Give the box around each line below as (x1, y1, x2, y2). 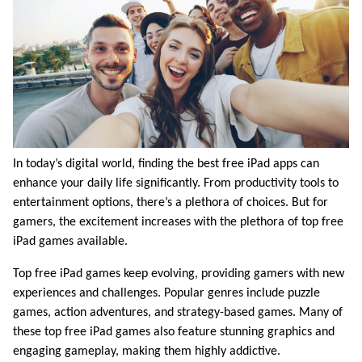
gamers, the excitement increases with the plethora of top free (13, 215, 343, 229)
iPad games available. (13, 234, 128, 248)
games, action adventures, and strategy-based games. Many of (13, 305, 343, 319)
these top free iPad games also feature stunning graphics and (13, 325, 335, 339)
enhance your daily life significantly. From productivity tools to (13, 176, 339, 190)
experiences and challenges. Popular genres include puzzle (13, 286, 320, 300)
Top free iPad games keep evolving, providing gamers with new (13, 267, 344, 280)
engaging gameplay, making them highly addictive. (13, 344, 280, 358)
